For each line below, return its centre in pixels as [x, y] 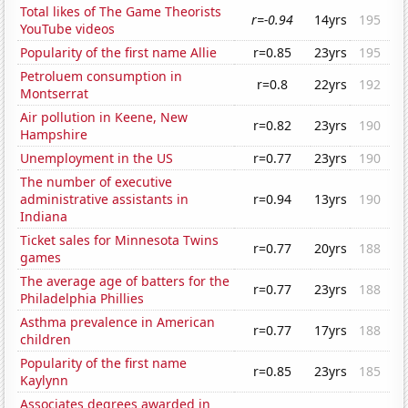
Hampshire [54, 135]
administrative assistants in [105, 199]
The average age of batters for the [125, 281]
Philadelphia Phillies [82, 299]
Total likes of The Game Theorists [121, 12]
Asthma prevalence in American [118, 322]
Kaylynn [45, 381]
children [46, 340]
